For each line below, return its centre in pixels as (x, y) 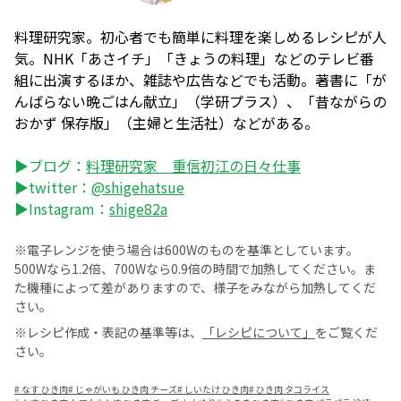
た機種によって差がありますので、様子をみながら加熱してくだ (195, 288)
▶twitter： (53, 188)
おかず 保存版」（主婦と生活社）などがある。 (166, 123)
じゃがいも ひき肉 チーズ (126, 389)
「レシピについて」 (259, 333)
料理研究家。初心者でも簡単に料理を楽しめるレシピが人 (200, 37)
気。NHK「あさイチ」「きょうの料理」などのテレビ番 (194, 59)
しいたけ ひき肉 (217, 389)
